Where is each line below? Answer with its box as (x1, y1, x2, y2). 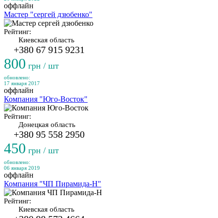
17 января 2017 (4, 80, 40, 86)
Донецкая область (18, 121, 75, 128)
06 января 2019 (4, 165, 40, 171)
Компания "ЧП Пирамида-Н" (4, 180, 101, 188)
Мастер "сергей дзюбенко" (4, 10, 92, 18)
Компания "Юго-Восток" (4, 95, 88, 103)
